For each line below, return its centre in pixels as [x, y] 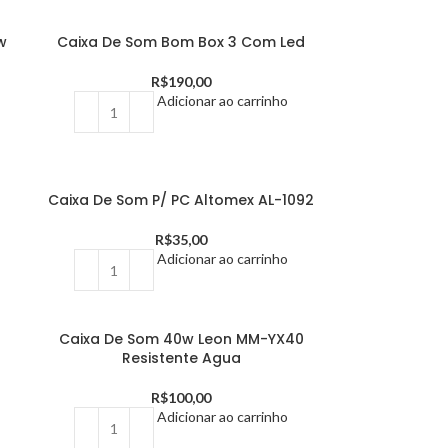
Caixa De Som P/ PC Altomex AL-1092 [181, 200]
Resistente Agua [181, 358]
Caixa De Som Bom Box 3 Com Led [181, 42]
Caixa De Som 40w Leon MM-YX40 [181, 339]
